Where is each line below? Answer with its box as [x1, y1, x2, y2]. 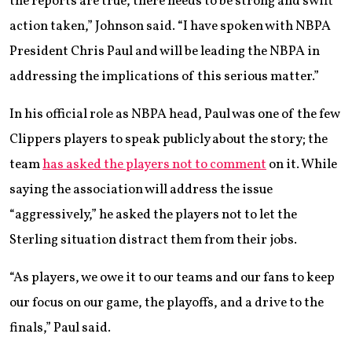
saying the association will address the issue [9, 180, 273, 199]
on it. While [266, 155, 337, 174]
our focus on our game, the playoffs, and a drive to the [9, 293, 324, 312]
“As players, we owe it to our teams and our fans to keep [9, 268, 335, 287]
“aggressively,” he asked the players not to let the [9, 205, 297, 224]
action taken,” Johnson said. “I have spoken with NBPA [9, 16, 331, 35]
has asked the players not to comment [42, 155, 266, 174]
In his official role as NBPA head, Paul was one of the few [9, 104, 339, 123]
